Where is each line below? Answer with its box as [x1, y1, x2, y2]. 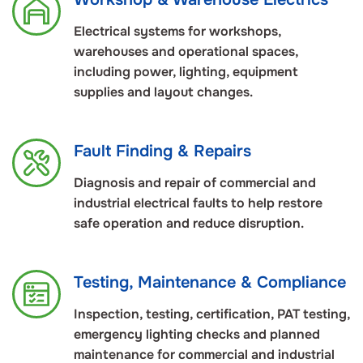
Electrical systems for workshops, [74, 23, 281, 41]
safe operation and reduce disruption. [74, 215, 304, 233]
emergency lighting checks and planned [74, 326, 320, 344]
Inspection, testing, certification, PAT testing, [74, 305, 350, 323]
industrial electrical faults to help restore [74, 194, 322, 212]
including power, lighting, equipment [74, 63, 298, 81]
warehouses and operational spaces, [74, 43, 298, 61]
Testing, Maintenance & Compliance [74, 272, 346, 293]
